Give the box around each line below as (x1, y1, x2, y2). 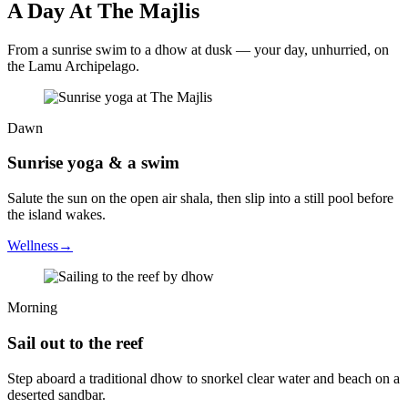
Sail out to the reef (7, 332, 143, 352)
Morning (7, 300, 57, 316)
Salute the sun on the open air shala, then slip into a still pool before (7, 190, 393, 207)
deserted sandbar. (7, 386, 106, 403)
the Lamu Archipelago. (7, 57, 139, 74)
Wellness (7, 238, 58, 254)
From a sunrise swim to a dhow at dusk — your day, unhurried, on (7, 41, 389, 57)
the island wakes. (7, 207, 106, 223)
